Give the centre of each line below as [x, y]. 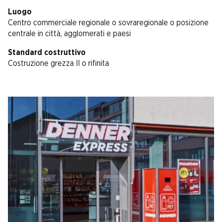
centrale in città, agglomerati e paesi [69, 34]
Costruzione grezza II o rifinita [58, 64]
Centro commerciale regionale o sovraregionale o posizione [108, 23]
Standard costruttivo [47, 53]
